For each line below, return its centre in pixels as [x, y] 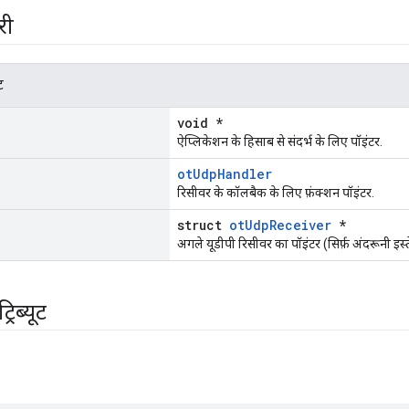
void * [200, 123]
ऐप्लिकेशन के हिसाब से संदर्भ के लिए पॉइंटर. [280, 142]
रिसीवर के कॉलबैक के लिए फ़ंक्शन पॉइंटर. [276, 193]
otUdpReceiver [280, 225]
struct [203, 225]
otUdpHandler [225, 174]
